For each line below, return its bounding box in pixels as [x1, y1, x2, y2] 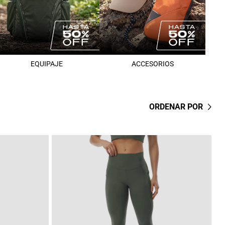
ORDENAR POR [149, 102, 203, 112]
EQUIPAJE [30, 60, 63, 68]
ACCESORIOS [131, 60, 174, 68]
